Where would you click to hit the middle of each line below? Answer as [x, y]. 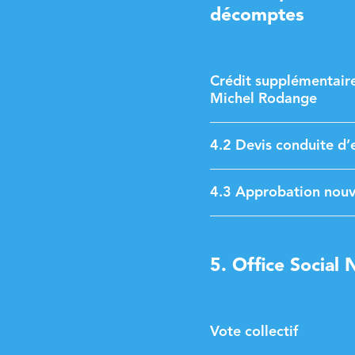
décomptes [257, 16]
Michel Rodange [263, 99]
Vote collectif [254, 332]
